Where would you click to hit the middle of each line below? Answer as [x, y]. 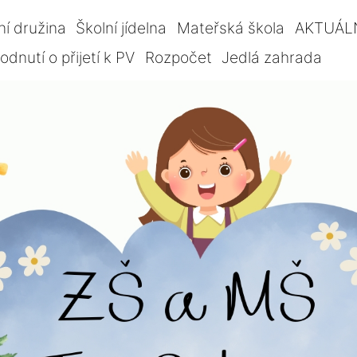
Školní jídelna [122, 27]
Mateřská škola [231, 27]
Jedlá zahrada [272, 58]
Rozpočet [178, 58]
